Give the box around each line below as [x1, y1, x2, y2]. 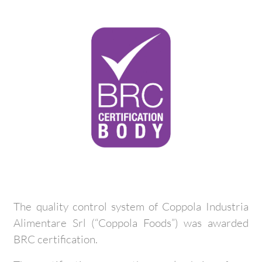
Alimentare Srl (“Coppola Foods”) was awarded [13, 216, 249, 230]
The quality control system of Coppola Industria [13, 199, 249, 213]
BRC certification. [13, 232, 98, 246]
